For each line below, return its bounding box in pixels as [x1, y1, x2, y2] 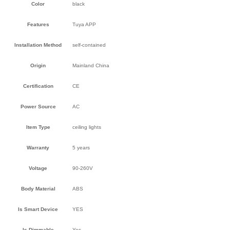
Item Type [26, 124, 50, 130]
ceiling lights [72, 124, 101, 130]
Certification [23, 83, 53, 89]
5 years [72, 144, 90, 150]
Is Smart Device [18, 206, 58, 212]
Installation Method [14, 42, 62, 48]
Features [27, 21, 49, 27]
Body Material [21, 185, 55, 191]
